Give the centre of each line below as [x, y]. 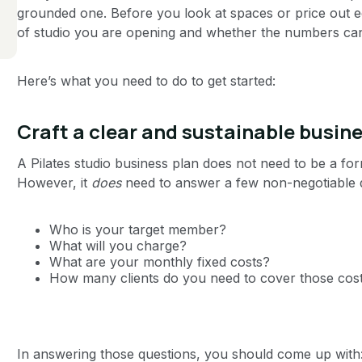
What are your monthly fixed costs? [159, 261]
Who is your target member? [139, 229]
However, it [54, 182]
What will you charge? [120, 245]
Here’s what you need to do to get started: [146, 80]
